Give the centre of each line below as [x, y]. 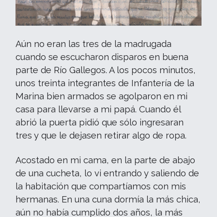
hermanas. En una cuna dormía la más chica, [108, 199]
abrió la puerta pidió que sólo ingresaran [100, 122]
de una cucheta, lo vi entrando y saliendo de [107, 173]
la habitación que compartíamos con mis [101, 186]
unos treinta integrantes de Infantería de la [105, 83]
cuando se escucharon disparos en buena [102, 57]
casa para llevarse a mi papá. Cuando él [98, 109]
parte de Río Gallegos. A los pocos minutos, [106, 70]
